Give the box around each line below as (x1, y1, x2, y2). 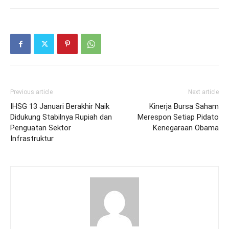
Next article (188, 88, 219, 96)
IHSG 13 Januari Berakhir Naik (10, 102, 109, 111)
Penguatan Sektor (10, 123, 71, 132)
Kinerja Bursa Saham (149, 102, 219, 111)
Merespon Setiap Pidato (138, 112, 219, 122)
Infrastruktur (10, 134, 54, 143)
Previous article (10, 88, 53, 96)
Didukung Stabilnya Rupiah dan (10, 112, 112, 122)
